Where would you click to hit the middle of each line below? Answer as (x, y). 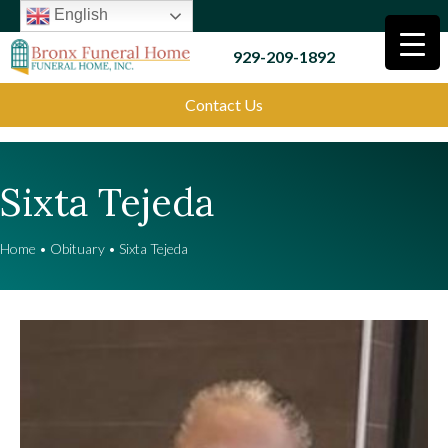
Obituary (77, 248)
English (79, 15)
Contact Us (224, 104)
